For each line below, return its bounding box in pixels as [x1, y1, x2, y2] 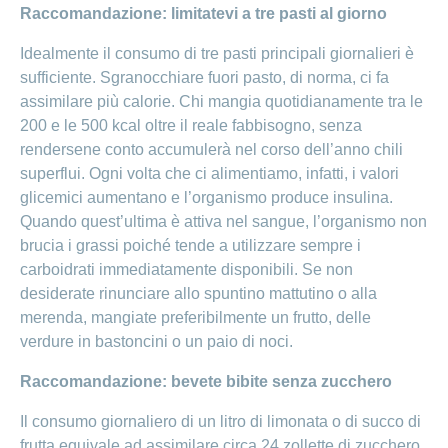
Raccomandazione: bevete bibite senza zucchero [20, 373, 392, 391]
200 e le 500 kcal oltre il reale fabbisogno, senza [20, 117, 362, 135]
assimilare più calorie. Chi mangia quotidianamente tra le [20, 93, 423, 111]
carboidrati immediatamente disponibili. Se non [20, 261, 353, 279]
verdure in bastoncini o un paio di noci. [20, 333, 293, 351]
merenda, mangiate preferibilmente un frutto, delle [20, 309, 371, 327]
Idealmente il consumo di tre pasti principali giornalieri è [20, 45, 414, 63]
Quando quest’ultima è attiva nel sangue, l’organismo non [20, 213, 427, 231]
